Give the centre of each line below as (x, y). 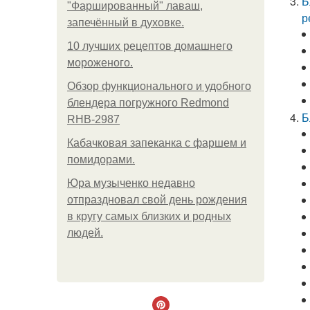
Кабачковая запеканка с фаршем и (157, 143)
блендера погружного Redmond (148, 103)
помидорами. (101, 159)
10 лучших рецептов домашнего (150, 46)
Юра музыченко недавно (131, 183)
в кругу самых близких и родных (149, 216)
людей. (85, 233)
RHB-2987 (93, 119)
